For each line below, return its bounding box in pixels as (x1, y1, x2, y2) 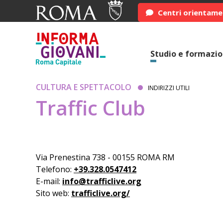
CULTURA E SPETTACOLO (36, 82, 131, 93)
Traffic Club (36, 94, 145, 121)
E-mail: (36, 176, 62, 187)
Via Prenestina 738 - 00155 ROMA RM (36, 152, 175, 163)
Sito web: (36, 188, 71, 199)
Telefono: (36, 164, 74, 175)
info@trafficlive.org (62, 176, 141, 187)
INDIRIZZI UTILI (148, 84, 190, 92)
